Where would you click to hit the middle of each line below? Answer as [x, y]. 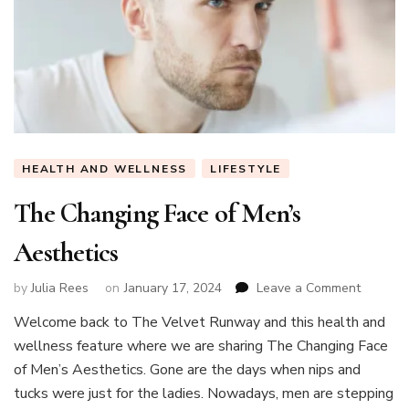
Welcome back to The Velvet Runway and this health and [199, 323]
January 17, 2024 [173, 288]
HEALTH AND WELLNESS [105, 168]
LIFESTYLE [246, 168]
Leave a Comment [309, 288]
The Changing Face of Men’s [157, 213]
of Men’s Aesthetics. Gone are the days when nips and [187, 370]
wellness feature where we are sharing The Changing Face [201, 346]
